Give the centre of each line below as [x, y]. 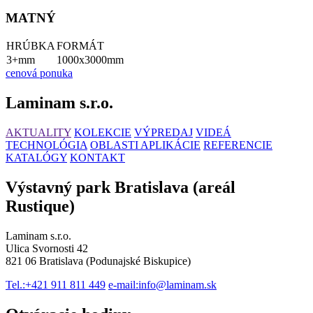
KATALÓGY [36, 157]
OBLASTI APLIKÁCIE [145, 145]
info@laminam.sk [177, 284]
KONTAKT [97, 157]
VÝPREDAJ [163, 132]
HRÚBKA [31, 46]
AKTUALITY [38, 132]
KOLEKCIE [103, 132]
